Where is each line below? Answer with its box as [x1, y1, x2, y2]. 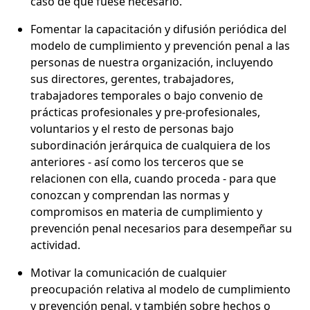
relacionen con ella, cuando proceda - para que [30, 170, 276, 186]
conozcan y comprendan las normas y [30, 187, 229, 203]
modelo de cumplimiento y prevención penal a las [30, 37, 290, 53]
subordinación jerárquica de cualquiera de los [30, 137, 271, 153]
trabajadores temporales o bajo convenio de [30, 87, 263, 103]
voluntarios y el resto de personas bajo [30, 120, 234, 136]
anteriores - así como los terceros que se [30, 154, 244, 170]
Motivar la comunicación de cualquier [30, 264, 227, 280]
